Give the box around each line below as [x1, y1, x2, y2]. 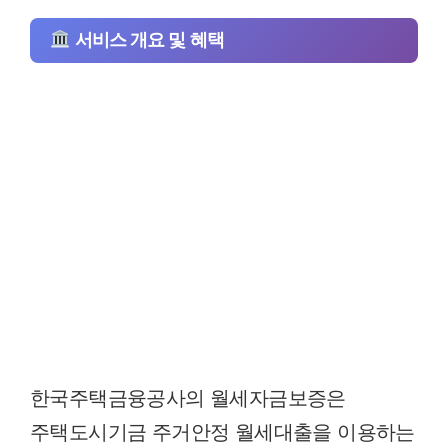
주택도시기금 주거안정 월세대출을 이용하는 [30, 420, 415, 443]
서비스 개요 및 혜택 [70, 29, 224, 50]
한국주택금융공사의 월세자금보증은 [30, 386, 346, 409]
